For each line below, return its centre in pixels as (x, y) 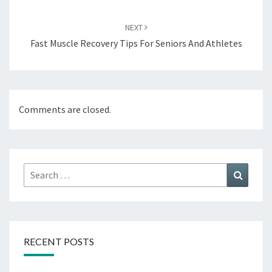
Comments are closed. (65, 110)
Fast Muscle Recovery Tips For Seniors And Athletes (136, 43)
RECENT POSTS (59, 242)
